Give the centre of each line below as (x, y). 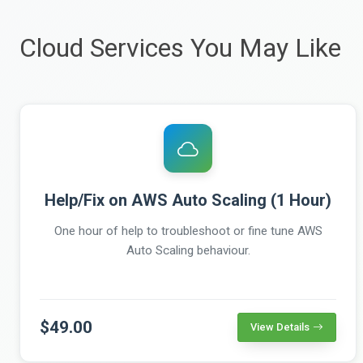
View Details (280, 327)
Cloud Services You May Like (180, 47)
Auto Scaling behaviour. (188, 250)
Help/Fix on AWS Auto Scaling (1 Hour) (188, 200)
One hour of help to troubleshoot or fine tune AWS (188, 231)
